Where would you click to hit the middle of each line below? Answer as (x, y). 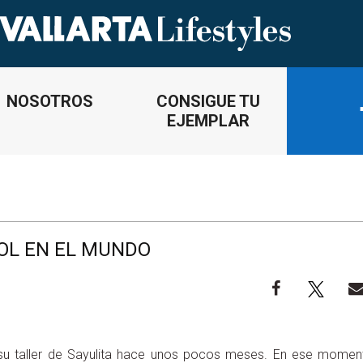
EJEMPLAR (208, 120)
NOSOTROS (50, 101)
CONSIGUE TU (208, 101)
